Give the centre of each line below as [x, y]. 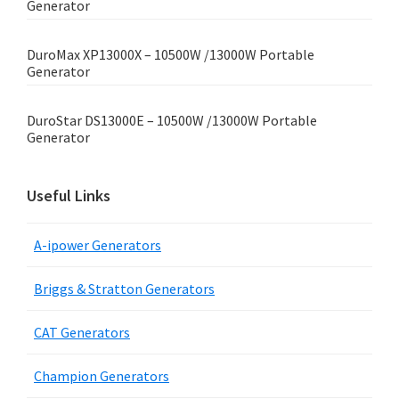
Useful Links [69, 196]
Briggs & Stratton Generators [124, 289]
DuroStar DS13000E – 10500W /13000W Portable [172, 121]
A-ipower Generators [98, 245]
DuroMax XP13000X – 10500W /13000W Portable [171, 55]
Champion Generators [102, 376]
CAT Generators [82, 333]
